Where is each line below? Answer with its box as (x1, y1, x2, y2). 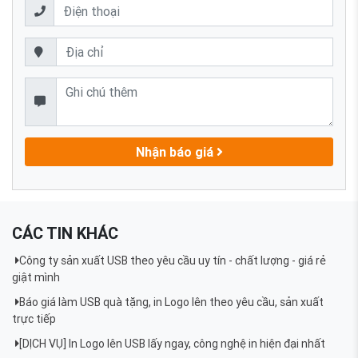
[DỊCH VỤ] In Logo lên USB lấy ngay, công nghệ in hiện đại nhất (18, 336, 325, 352)
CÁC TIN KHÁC (12, 223, 118, 244)
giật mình (12, 270, 60, 285)
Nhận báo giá (135, 143, 217, 160)
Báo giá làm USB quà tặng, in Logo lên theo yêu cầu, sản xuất (18, 295, 324, 310)
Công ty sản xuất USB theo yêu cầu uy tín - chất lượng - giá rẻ (18, 253, 326, 268)
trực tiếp (12, 312, 56, 327)
